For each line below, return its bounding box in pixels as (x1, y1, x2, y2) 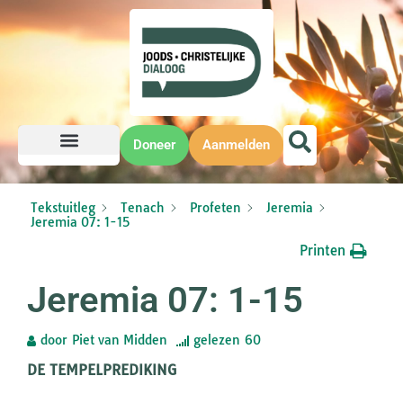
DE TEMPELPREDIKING (27, 361, 176, 380)
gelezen (193, 332, 240, 349)
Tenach (121, 200, 165, 217)
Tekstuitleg (31, 200, 95, 217)
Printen (300, 242, 345, 260)
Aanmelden (202, 137, 270, 154)
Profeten (190, 200, 241, 217)
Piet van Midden (72, 332, 167, 349)
